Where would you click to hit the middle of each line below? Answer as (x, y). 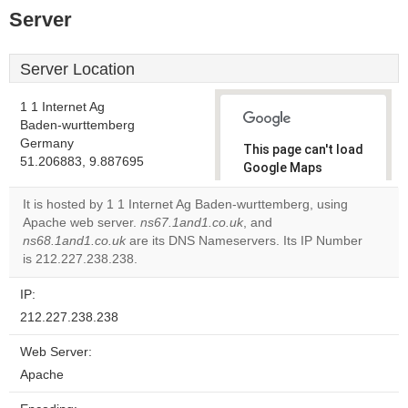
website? (280, 256)
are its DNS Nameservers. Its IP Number (244, 241)
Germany (47, 143)
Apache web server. (82, 223)
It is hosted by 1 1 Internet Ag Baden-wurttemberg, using (185, 204)
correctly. (273, 186)
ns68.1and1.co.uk (74, 241)
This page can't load (303, 149)
